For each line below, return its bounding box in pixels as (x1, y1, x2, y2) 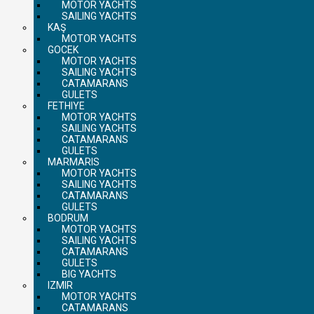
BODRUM (48, 212, 88, 224)
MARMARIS (48, 156, 100, 168)
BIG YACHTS (62, 268, 116, 280)
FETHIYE (48, 100, 85, 111)
